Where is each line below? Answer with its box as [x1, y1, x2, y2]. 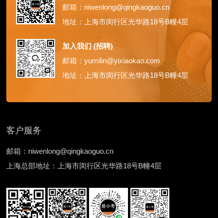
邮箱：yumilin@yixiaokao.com [62, 56, 161, 65]
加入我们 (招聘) [62, 42, 113, 50]
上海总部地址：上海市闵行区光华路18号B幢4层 [6, 162, 162, 170]
